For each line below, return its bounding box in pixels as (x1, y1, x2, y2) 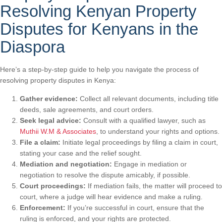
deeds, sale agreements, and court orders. (20, 105, 154, 113)
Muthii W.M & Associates (20, 127, 96, 135)
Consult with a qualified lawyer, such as (81, 116, 206, 124)
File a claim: (20, 138, 60, 146)
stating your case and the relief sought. (20, 149, 142, 157)
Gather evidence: (20, 94, 78, 103)
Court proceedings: (20, 181, 86, 190)
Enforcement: (20, 203, 65, 212)
